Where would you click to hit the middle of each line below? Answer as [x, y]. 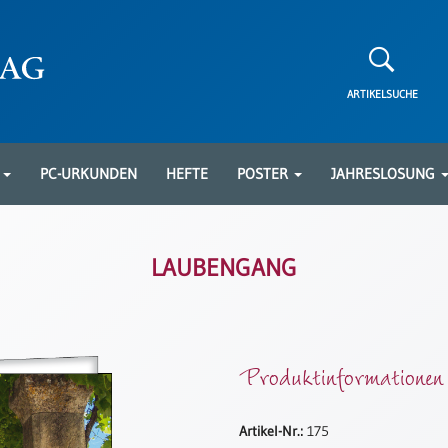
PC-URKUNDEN [88, 173]
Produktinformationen [341, 376]
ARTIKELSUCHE [382, 94]
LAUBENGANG [224, 267]
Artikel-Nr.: [271, 431]
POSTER [264, 173]
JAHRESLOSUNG [385, 173]
